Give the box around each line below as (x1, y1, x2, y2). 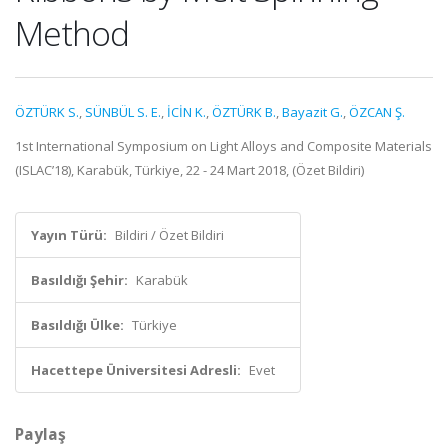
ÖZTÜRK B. (212, 103, 276, 121)
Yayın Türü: (31, 226, 107, 244)
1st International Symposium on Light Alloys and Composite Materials (15, 137, 432, 155)
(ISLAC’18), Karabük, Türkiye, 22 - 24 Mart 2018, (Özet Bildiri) (15, 161, 364, 179)
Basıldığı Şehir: (31, 271, 128, 289)
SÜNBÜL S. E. (85, 103, 161, 121)
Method (15, 10, 129, 56)
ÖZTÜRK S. (15, 103, 79, 121)
